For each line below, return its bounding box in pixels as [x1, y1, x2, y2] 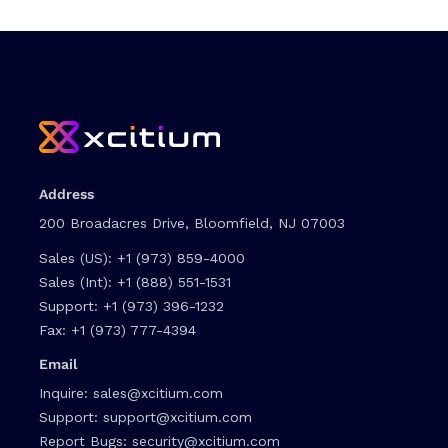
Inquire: [39, 385, 93, 402]
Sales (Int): [39, 274, 117, 291]
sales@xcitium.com [93, 385, 223, 402]
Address [39, 186, 94, 203]
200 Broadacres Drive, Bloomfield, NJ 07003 [39, 215, 345, 232]
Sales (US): [39, 250, 117, 267]
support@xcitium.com [103, 409, 252, 426]
